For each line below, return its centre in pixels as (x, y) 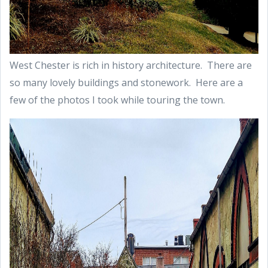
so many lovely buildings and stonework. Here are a (126, 83)
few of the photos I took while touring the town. (117, 100)
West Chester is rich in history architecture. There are (131, 66)
